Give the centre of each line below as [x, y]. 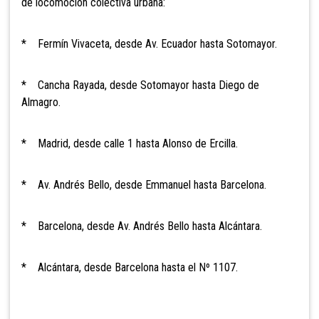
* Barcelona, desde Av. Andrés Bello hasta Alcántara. [142, 226]
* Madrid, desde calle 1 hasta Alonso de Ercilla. [130, 144]
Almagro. [41, 103]
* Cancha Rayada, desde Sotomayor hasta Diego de [140, 85]
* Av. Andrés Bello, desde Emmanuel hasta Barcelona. [144, 185]
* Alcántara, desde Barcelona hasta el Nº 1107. [130, 268]
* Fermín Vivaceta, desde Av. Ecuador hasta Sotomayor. [149, 44]
